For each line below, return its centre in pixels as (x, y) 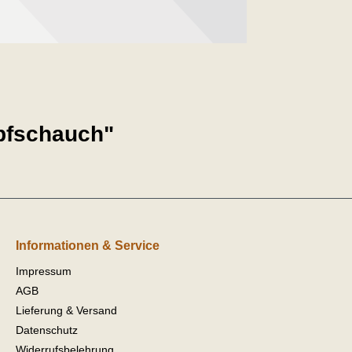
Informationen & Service (88, 245)
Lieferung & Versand (66, 310)
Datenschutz (47, 330)
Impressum (44, 271)
